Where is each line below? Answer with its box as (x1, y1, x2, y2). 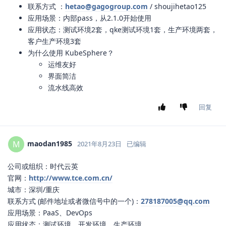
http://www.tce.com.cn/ (29, 173, 112, 183)
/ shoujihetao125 (148, 2, 206, 12)
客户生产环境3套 (28, 36, 81, 46)
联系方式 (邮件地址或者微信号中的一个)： (8, 196, 141, 206)
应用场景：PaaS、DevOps (8, 208, 92, 218)
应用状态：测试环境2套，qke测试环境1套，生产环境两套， (28, 25, 217, 35)
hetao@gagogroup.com (65, 2, 148, 12)
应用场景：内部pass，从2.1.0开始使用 (28, 13, 151, 23)
